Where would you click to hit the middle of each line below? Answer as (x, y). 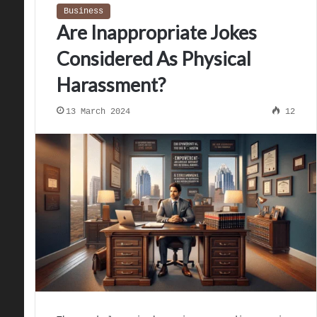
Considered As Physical (154, 58)
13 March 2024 (98, 112)
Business (83, 11)
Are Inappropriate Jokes (156, 32)
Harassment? (111, 85)
